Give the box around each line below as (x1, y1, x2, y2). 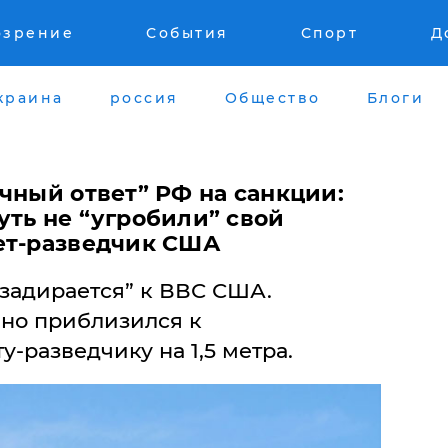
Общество (224, 88, 321, 107)
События (146, 24, 229, 42)
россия (109, 88, 179, 107)
